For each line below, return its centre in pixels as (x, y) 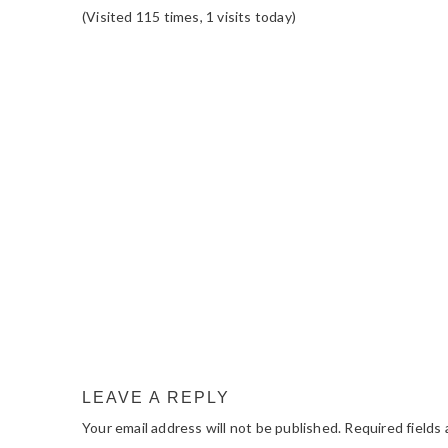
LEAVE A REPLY (156, 397)
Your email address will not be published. (212, 427)
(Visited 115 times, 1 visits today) (189, 16)
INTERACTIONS (204, 120)
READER (150, 84)
